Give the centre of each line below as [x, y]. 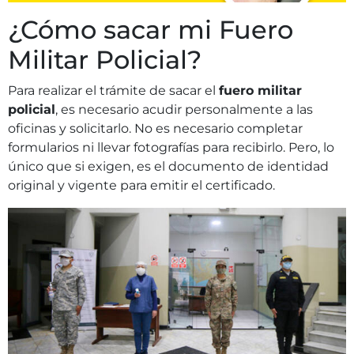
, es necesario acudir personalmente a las [184, 110]
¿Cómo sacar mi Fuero [151, 30]
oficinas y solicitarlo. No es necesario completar [155, 129]
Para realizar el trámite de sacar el [113, 91]
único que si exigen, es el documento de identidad [168, 167]
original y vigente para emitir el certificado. [141, 186]
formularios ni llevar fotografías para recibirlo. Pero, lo [171, 148]
